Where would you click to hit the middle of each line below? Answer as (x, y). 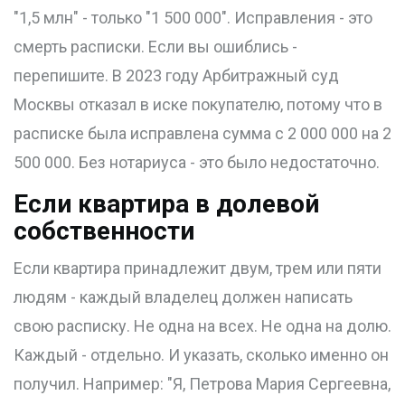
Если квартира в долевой (166, 204)
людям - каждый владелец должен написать (183, 297)
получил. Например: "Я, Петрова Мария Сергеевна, (202, 384)
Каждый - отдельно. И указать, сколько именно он (201, 355)
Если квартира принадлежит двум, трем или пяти (198, 268)
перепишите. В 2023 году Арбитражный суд (176, 76)
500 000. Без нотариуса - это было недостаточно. (197, 163)
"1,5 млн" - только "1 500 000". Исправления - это (193, 18)
